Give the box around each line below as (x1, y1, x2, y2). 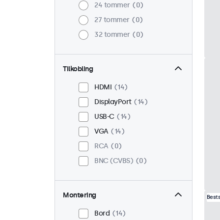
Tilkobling (63, 65, 93, 74)
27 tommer (94, 16, 130, 25)
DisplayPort (94, 98, 132, 107)
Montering (63, 191, 96, 200)
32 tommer (94, 30, 130, 39)
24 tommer (94, 1, 130, 10)
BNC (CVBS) (94, 157, 133, 165)
